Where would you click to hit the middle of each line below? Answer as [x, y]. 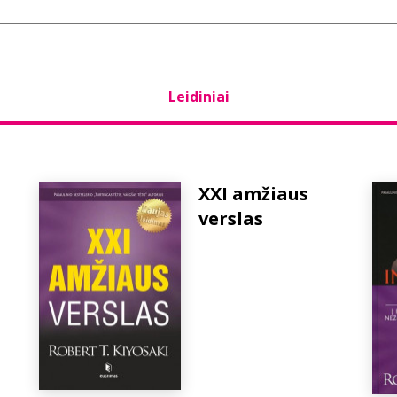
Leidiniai [198, 97]
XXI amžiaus [253, 194]
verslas [230, 218]
